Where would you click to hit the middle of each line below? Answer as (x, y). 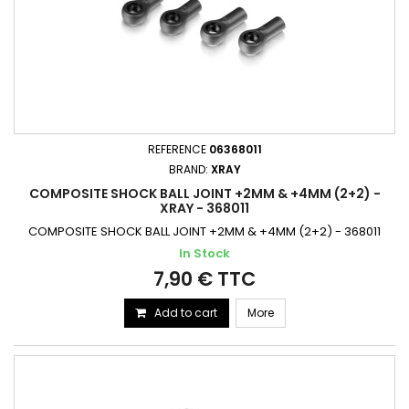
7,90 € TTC (204, 279)
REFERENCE (178, 149)
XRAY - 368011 (204, 208)
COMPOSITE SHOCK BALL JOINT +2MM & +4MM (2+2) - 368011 (204, 231)
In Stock (204, 253)
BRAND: (189, 169)
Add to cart (185, 313)
